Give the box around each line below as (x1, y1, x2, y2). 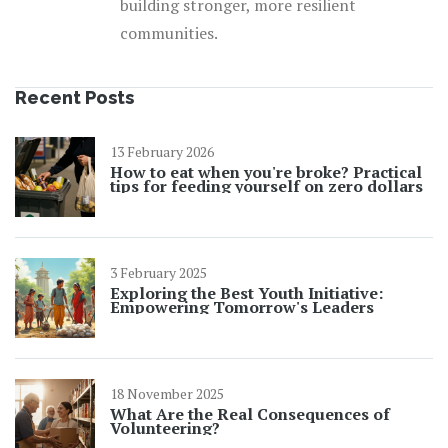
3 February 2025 (110, 263, 207, 283)
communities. (120, 22, 218, 45)
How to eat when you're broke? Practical (110, 161, 422, 184)
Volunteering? (110, 417, 220, 440)
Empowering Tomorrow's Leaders (110, 296, 374, 319)
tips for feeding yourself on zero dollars (110, 175, 423, 198)
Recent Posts (15, 87, 134, 109)
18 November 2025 (110, 384, 224, 404)
